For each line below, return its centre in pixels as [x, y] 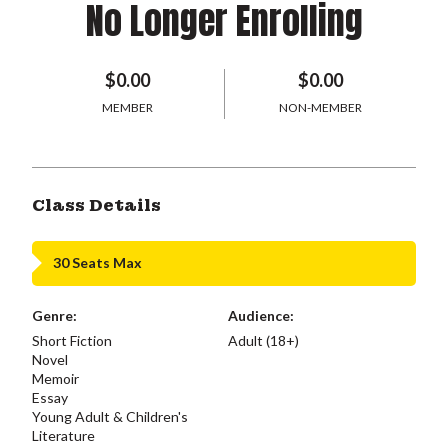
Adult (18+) [263, 340]
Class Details [96, 205]
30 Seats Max [97, 262]
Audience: [260, 315]
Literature [63, 435]
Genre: [54, 315]
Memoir [55, 378]
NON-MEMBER [320, 107]
